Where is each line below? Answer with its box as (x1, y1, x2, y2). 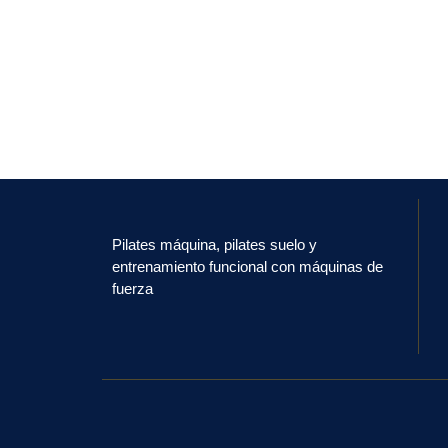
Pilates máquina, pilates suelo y (112, 236, 321, 253)
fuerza (112, 280, 153, 297)
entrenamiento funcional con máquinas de (112, 258, 383, 275)
